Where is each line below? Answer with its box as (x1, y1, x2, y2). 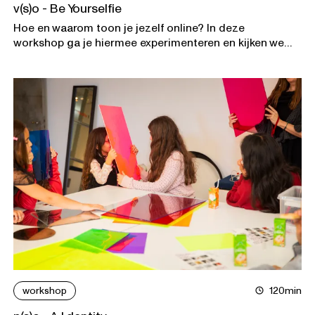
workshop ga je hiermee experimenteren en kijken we (13, 35, 285, 49)
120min (269, 285, 302, 297)
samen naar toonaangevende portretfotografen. (13, 50, 263, 63)
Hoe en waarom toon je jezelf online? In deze (13, 20, 245, 34)
